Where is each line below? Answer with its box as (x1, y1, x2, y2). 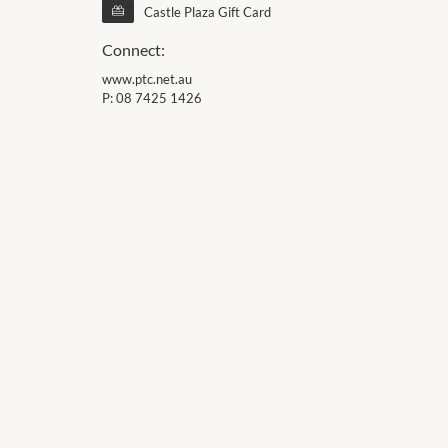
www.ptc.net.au (102, 71, 192, 87)
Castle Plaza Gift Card (144, 4, 271, 20)
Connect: (102, 40, 165, 59)
